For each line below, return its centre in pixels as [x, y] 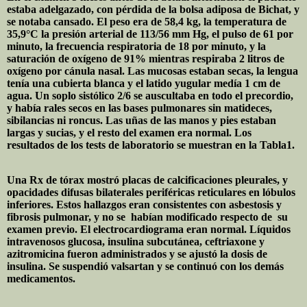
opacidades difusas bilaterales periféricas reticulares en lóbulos [151, 193]
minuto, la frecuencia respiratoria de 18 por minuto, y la [136, 47]
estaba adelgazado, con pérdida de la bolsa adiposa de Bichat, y [153, 10]
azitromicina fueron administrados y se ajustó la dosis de [137, 254]
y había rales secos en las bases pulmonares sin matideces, [139, 108]
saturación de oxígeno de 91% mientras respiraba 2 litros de [146, 59]
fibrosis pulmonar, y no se [66, 217]
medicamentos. [41, 279]
